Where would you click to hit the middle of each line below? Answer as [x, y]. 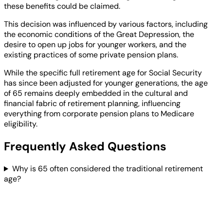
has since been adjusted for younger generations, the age [106, 83]
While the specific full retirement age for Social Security [103, 73]
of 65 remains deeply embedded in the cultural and [96, 93]
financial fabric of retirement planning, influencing [92, 104]
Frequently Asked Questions [85, 146]
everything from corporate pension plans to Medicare [99, 114]
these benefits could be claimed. [62, 6]
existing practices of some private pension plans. [91, 55]
